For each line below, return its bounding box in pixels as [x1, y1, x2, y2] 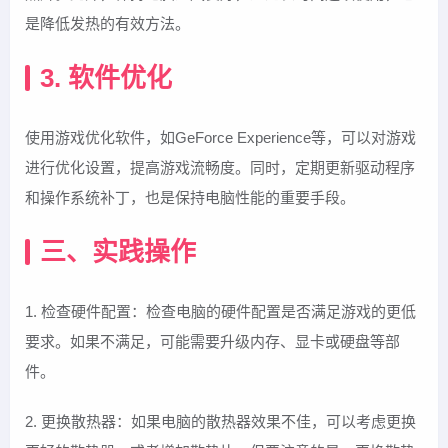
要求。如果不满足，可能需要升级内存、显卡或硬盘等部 [25, 332, 400, 350]
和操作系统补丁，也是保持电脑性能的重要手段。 [25, 188, 355, 206]
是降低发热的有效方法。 [25, 14, 190, 32]
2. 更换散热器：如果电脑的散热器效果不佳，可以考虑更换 [25, 412, 416, 430]
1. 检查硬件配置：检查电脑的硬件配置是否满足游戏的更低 [25, 302, 416, 320]
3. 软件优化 [40, 62, 172, 93]
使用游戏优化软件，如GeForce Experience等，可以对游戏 [25, 128, 416, 146]
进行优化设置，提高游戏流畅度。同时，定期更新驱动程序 [25, 158, 415, 176]
